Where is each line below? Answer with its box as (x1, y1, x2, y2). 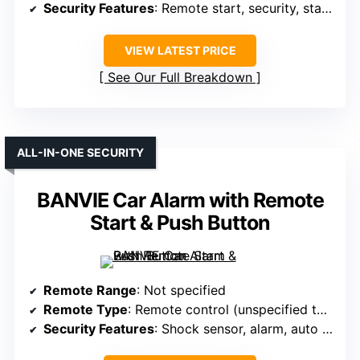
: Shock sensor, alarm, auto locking (154, 321, 322, 337)
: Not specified (137, 282, 226, 299)
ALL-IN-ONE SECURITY (17, 145, 144, 160)
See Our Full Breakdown (108, 69, 252, 86)
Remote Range (43, 282, 137, 299)
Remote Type (43, 301, 128, 318)
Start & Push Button (90, 211, 270, 235)
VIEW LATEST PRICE (124, 43, 236, 58)
